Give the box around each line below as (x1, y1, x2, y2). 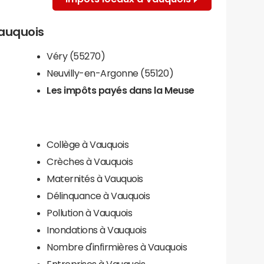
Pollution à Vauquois (47, 207, 133, 217)
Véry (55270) (47, 51, 105, 61)
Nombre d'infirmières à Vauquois (47, 242, 187, 252)
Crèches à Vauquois (47, 156, 133, 166)
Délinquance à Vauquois (47, 190, 150, 200)
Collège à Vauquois (47, 139, 129, 149)
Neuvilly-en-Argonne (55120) (47, 68, 174, 78)
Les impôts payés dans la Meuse (47, 85, 194, 95)
